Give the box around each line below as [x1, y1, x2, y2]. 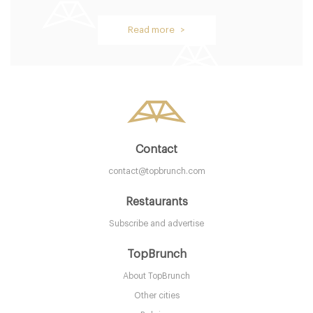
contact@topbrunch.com [108, 167, 205, 175]
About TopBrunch [123, 272, 190, 280]
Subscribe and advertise [109, 219, 204, 228]
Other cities [133, 291, 180, 300]
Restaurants [125, 196, 188, 208]
